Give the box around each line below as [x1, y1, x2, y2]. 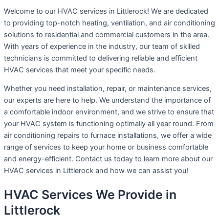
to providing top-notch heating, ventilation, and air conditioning [4, 18, 215, 27]
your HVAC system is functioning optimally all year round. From [4, 119, 214, 129]
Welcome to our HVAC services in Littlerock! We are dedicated [4, 6, 208, 16]
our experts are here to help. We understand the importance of [4, 96, 211, 105]
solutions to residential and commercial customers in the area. [4, 30, 209, 39]
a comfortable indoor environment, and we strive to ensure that [4, 108, 214, 117]
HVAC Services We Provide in [4, 187, 176, 202]
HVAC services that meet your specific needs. [4, 65, 155, 74]
